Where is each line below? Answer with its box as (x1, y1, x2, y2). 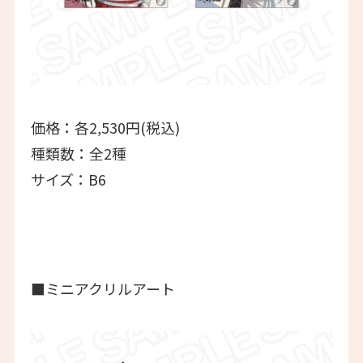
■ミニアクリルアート (30, 278, 175, 300)
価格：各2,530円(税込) (30, 116, 180, 138)
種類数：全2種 (30, 142, 126, 164)
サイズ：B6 (30, 168, 106, 190)
